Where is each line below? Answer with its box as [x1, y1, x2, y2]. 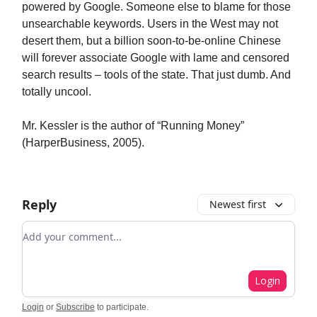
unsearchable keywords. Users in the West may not [22, 18, 278, 30]
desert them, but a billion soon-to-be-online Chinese [22, 35, 281, 47]
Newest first [209, 197, 266, 211]
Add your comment [22, 221, 125, 237]
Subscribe [56, 302, 95, 312]
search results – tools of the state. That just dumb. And [22, 69, 291, 81]
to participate [97, 302, 146, 312]
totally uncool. [22, 86, 91, 98]
